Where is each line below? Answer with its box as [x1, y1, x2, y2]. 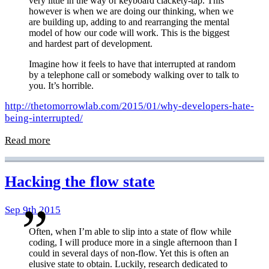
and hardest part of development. [29, 38, 153, 49]
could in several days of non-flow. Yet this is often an [29, 247, 229, 258]
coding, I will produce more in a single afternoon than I [29, 237, 237, 247]
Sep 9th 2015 [5, 204, 61, 216]
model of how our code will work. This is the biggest [29, 27, 229, 38]
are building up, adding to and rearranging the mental [29, 16, 229, 27]
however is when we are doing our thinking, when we [29, 5, 234, 16]
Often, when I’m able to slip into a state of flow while [29, 226, 231, 237]
